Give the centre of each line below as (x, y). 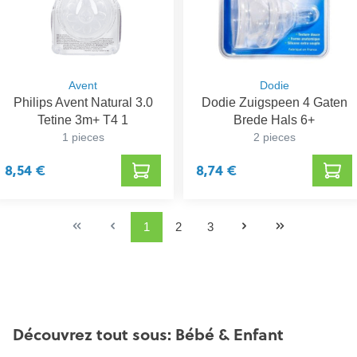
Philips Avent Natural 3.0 (83, 102)
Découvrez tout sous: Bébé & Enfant (148, 335)
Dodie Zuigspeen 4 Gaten (274, 102)
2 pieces (274, 137)
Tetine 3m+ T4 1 (83, 120)
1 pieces (83, 137)
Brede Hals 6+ (274, 120)
